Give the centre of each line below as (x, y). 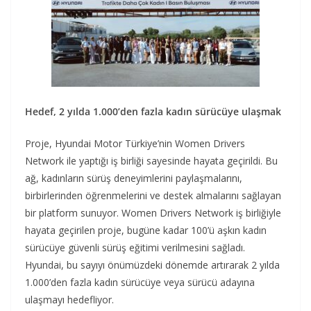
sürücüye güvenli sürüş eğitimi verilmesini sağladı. (135, 247)
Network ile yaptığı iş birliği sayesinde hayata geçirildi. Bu (151, 160)
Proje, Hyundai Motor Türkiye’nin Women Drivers (135, 143)
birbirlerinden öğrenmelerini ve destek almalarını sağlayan (153, 195)
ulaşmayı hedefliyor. (69, 299)
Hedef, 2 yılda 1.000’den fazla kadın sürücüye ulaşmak (153, 111)
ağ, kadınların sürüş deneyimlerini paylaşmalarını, (134, 178)
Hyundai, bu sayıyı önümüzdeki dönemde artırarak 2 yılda (152, 264)
